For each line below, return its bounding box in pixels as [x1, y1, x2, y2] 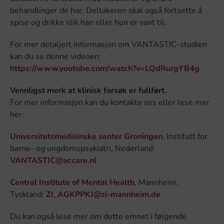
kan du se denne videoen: [10, 50, 101, 62]
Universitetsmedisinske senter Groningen [10, 130, 162, 142]
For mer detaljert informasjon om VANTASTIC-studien [10, 38, 207, 50]
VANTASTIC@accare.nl [10, 154, 96, 166]
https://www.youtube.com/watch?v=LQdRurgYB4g [10, 62, 199, 74]
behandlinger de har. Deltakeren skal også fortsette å [10, 4, 202, 16]
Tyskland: [10, 188, 46, 200]
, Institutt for [162, 130, 207, 142]
